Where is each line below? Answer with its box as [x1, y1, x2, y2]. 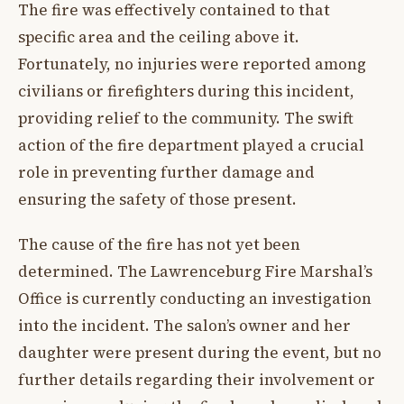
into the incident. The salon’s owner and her [18, 315, 351, 337]
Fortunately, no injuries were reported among [18, 52, 366, 75]
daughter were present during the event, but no [18, 342, 381, 364]
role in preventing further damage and [18, 161, 315, 183]
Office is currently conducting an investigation [18, 288, 372, 310]
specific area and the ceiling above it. [18, 25, 299, 48]
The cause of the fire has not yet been [18, 234, 300, 256]
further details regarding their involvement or [18, 369, 375, 391]
